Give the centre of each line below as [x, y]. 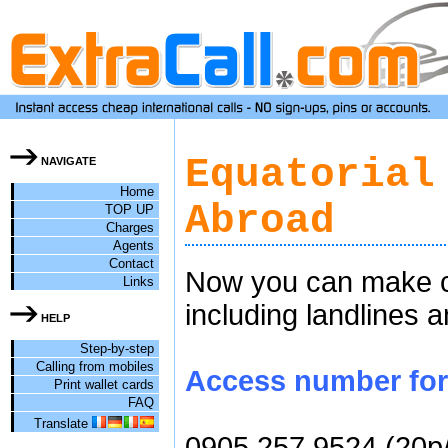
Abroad [260, 221]
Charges [130, 227]
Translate [63, 423]
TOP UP [129, 209]
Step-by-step [117, 348]
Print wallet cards [104, 384]
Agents [133, 245]
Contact [131, 263]
